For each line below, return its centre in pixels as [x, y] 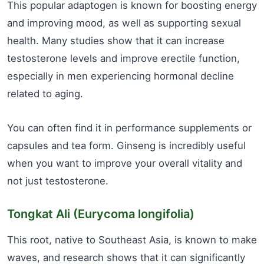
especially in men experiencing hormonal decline [121, 76]
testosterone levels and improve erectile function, [123, 58]
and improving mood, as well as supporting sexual [124, 23]
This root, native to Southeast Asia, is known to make [132, 240]
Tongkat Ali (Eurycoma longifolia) [101, 214]
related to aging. [45, 94]
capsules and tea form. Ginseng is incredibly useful [126, 146]
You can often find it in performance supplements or [129, 128]
